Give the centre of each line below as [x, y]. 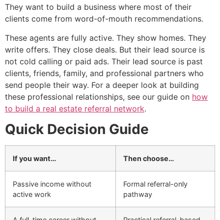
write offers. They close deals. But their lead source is [105, 49]
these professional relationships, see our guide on [98, 96]
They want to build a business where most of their [98, 7]
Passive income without [52, 184]
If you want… [35, 159]
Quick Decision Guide [77, 129]
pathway [138, 194]
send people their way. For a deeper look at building [102, 85]
